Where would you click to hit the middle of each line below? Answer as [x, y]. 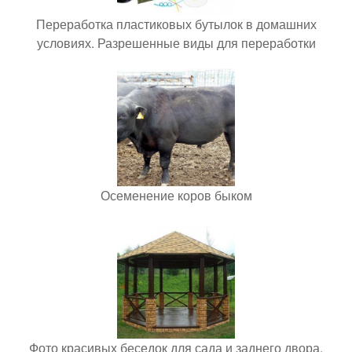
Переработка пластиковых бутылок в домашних [176, 24]
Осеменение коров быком [176, 195]
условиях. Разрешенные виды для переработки [176, 42]
